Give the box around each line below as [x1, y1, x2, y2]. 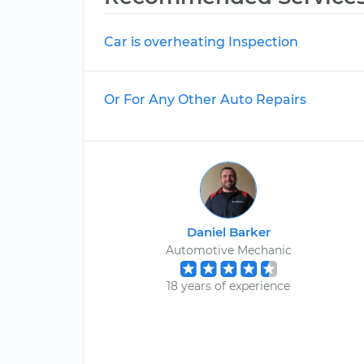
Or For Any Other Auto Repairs [104, 92, 306, 107]
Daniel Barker [186, 224, 271, 240]
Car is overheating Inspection [104, 34, 298, 50]
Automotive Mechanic [165, 243, 292, 258]
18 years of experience [167, 279, 291, 293]
